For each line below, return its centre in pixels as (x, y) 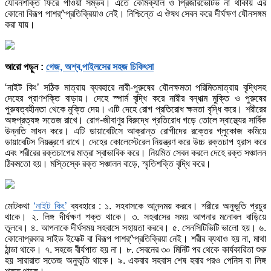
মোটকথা (19, 206)
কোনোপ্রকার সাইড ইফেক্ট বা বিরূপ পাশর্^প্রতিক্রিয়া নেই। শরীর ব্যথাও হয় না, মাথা (135, 238)
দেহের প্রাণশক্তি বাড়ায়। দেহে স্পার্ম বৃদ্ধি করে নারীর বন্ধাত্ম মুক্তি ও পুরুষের (135, 98)
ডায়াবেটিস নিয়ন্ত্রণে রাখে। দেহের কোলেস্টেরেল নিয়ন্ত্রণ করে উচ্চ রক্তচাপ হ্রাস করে (135, 142)
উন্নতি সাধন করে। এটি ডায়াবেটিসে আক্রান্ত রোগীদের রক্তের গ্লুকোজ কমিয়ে (135, 131)
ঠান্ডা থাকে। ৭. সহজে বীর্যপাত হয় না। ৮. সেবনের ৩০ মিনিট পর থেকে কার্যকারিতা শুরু (135, 249)
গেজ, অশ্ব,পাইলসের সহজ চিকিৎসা (100, 67)
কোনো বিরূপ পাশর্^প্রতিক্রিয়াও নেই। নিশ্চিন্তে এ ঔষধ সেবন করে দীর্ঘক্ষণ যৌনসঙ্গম (135, 13)
